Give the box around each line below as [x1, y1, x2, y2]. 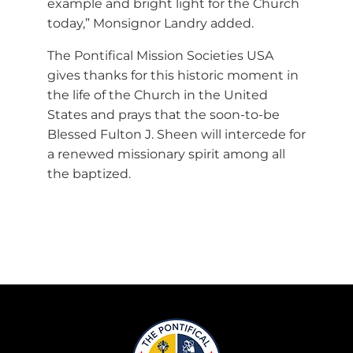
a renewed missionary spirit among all [47, 146, 285, 162]
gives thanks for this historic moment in [47, 67, 299, 83]
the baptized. [47, 165, 131, 181]
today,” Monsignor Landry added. [47, 15, 254, 31]
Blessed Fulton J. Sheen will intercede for [47, 126, 306, 142]
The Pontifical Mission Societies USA [47, 47, 273, 63]
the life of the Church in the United [47, 87, 268, 102]
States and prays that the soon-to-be [47, 106, 280, 122]
